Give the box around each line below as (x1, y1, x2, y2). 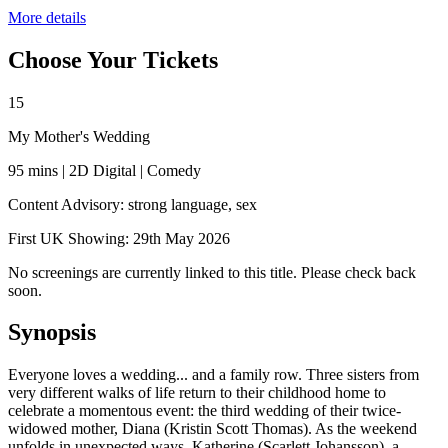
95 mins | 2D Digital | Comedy (8, 161, 201, 179)
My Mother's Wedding (8, 127, 150, 145)
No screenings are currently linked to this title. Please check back (8, 263, 416, 281)
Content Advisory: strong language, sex (8, 195, 257, 213)
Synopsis (8, 319, 96, 346)
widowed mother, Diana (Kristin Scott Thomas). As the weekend (8, 420, 417, 438)
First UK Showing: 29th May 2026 (8, 229, 230, 247)
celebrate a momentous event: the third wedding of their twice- (8, 402, 401, 420)
